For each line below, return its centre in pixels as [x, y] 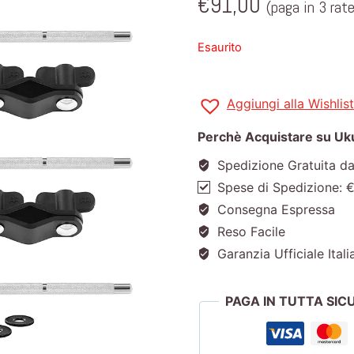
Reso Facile [249, 232]
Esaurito [219, 47]
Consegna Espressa [274, 210]
